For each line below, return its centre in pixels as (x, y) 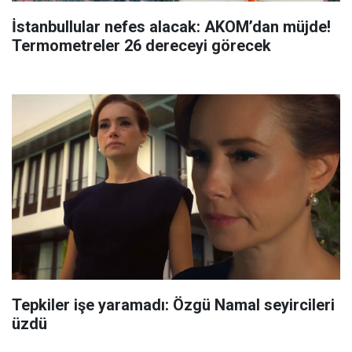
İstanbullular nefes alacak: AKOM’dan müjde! (171, 27)
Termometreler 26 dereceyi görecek (141, 46)
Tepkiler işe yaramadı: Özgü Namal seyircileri (173, 304)
